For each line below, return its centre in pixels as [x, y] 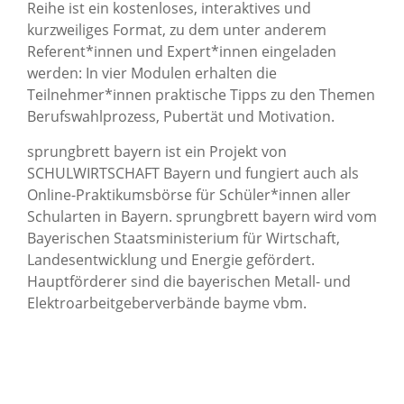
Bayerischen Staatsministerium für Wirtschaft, [184, 239]
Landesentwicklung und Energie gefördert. [171, 260]
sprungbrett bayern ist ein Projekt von [157, 152]
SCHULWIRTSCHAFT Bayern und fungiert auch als [193, 174]
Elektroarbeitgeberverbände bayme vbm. [167, 303]
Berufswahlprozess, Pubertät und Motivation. [181, 117]
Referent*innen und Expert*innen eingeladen [182, 52]
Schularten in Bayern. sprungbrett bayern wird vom [202, 217]
